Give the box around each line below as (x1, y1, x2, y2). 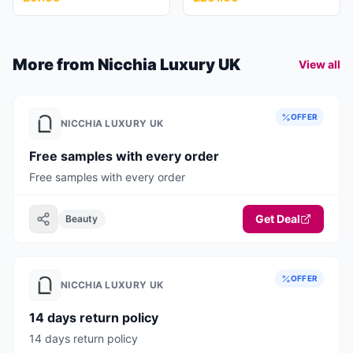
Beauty (65, 213, 98, 225)
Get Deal (255, 212, 300, 225)
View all (299, 58, 340, 71)
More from (13, 55, 98, 74)
